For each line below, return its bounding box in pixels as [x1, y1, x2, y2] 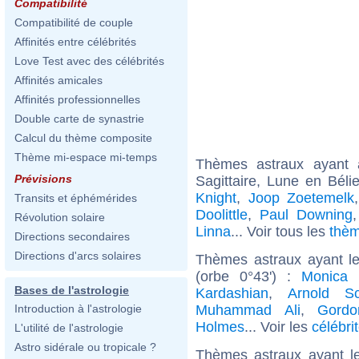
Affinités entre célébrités [14, 35, 136, 48]
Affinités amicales [14, 74, 103, 87]
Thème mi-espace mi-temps [14, 151, 157, 163]
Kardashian [196, 284, 268, 301]
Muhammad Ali [196, 301, 301, 318]
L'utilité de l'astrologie [14, 321, 123, 334]
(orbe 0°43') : [196, 268, 301, 284]
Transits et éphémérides [14, 192, 137, 204]
